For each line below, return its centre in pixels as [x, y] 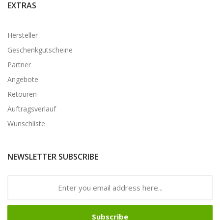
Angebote [23, 79]
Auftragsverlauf [32, 109]
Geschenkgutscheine [40, 50]
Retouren [22, 94]
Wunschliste [26, 123]
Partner [19, 64]
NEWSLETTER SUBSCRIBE [53, 156]
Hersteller [23, 35]
